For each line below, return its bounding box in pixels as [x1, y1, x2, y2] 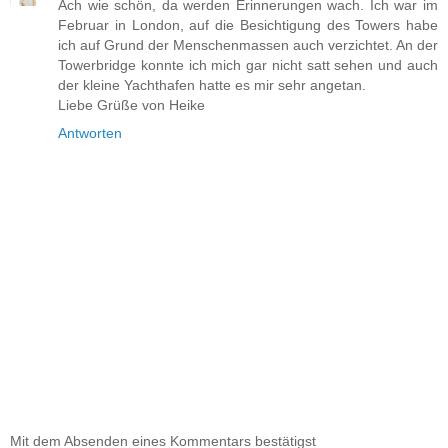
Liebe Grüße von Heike [58, 97, 205, 114]
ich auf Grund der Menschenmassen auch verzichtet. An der [58, 37, 438, 54]
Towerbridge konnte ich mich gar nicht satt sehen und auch [58, 57, 438, 74]
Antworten [58, 125, 122, 142]
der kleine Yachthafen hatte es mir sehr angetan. [58, 77, 366, 94]
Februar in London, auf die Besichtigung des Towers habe [58, 17, 438, 34]
